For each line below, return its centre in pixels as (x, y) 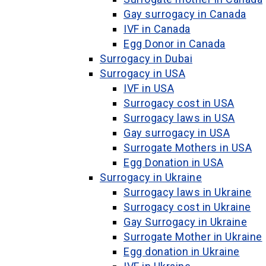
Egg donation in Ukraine (182, 251)
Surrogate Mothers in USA (188, 148)
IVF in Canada (157, 29)
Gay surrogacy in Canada (185, 14)
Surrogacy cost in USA (179, 103)
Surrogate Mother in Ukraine (193, 237)
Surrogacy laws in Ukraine (188, 192)
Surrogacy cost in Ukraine (187, 207)
